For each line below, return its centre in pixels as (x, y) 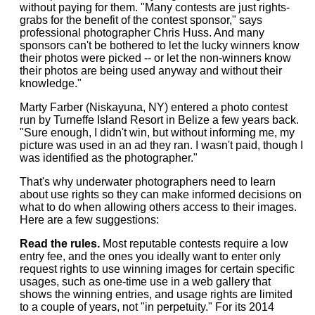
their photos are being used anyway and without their (150, 71)
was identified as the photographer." (108, 158)
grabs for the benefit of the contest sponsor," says (141, 20)
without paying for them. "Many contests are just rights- (154, 8)
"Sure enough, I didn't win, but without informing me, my (157, 133)
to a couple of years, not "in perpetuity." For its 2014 (147, 307)
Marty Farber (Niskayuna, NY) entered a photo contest (153, 108)
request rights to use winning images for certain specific (157, 269)
